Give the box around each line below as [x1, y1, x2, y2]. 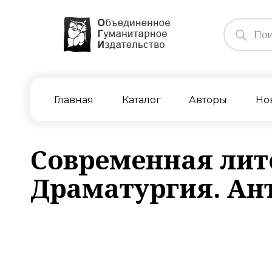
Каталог [121, 94, 161, 106]
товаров [222, 27, 255, 36]
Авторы [189, 94, 228, 106]
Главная [54, 94, 93, 106]
